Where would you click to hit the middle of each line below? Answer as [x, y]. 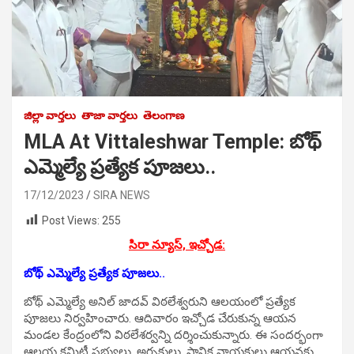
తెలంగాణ [164, 115]
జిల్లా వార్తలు [50, 115]
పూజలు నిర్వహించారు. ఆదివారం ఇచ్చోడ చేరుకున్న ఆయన [160, 319]
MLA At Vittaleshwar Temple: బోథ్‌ [173, 141]
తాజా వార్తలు [109, 115]
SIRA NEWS [122, 195]
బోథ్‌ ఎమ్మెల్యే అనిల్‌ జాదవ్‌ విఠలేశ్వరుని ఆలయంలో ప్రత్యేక [160, 302]
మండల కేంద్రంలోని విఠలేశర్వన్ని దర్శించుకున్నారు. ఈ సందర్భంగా [173, 335]
